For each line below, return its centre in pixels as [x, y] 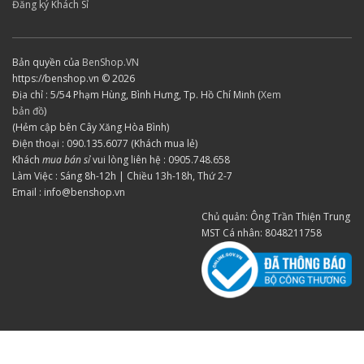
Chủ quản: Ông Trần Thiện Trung [276, 217]
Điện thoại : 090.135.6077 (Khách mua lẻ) [105, 143]
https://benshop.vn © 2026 [74, 78]
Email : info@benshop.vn [69, 192]
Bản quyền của [47, 62]
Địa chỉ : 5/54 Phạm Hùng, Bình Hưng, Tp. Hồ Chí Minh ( [136, 95]
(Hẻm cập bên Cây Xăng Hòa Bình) [91, 127]
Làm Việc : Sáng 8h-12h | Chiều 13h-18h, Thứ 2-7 [122, 176]
